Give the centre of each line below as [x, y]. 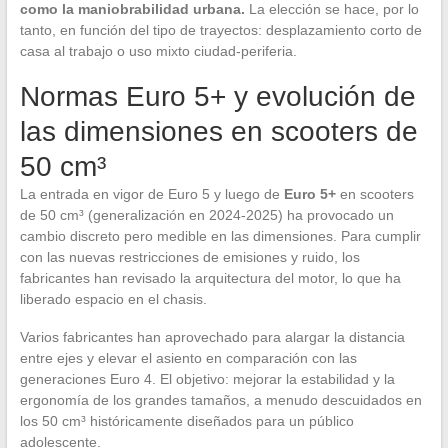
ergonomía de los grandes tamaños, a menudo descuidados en [220, 400]
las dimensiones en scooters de [218, 132]
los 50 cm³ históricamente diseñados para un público [186, 421]
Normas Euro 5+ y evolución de [217, 97]
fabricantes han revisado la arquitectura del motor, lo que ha [210, 278]
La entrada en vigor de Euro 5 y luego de [151, 194]
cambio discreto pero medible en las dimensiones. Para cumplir [220, 236]
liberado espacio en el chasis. [113, 299]
